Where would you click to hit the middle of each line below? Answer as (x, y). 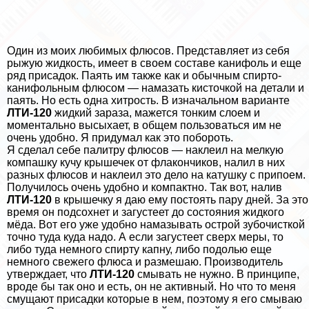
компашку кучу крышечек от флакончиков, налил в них (146, 163)
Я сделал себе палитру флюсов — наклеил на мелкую (145, 150)
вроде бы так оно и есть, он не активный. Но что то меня (151, 287)
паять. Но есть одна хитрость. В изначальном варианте (148, 101)
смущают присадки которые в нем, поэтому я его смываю (154, 299)
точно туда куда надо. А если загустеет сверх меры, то (145, 237)
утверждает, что (48, 275)
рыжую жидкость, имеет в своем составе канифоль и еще (154, 63)
